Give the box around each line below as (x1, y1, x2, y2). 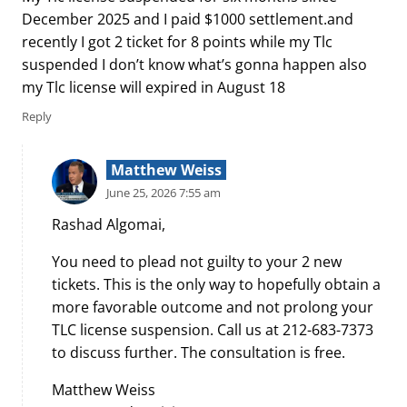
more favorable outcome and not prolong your (52, 296, 373, 317)
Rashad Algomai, (52, 213, 165, 234)
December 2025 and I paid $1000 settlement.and (22, 8, 353, 29)
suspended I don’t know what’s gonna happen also (22, 54, 367, 74)
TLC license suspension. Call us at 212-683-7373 (52, 319, 373, 340)
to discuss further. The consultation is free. (52, 342, 345, 362)
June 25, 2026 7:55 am (106, 184, 221, 202)
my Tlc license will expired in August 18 (22, 76, 285, 97)
